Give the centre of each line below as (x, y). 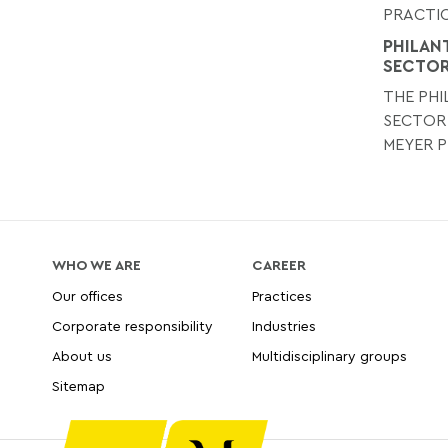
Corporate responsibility (132, 325)
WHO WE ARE (96, 264)
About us (82, 355)
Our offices (87, 295)
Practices (282, 295)
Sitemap (78, 385)
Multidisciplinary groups (330, 355)
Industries (284, 325)
